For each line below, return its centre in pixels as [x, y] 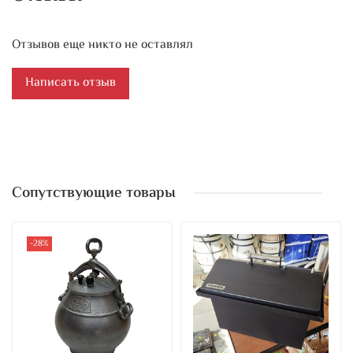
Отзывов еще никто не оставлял [102, 46]
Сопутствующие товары [94, 193]
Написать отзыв [71, 84]
